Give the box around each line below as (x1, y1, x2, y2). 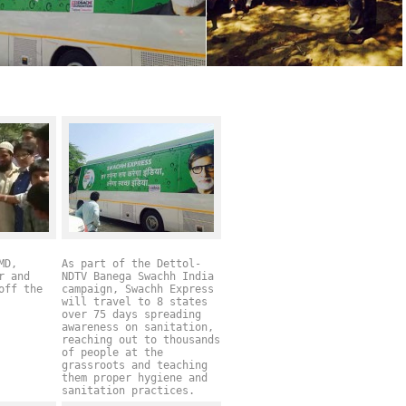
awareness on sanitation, (62, 321, 214, 334)
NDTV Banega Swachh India (62, 270, 214, 284)
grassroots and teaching (62, 359, 208, 372)
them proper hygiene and (62, 372, 208, 385)
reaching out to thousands (62, 333, 220, 347)
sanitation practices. (62, 384, 201, 398)
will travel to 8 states (62, 295, 208, 309)
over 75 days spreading (62, 308, 201, 322)
